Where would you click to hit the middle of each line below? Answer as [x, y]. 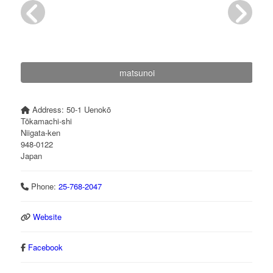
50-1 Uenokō [89, 109]
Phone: [45, 186]
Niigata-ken [40, 132]
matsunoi [137, 72]
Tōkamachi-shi [46, 121]
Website [48, 216]
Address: [50, 109]
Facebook [46, 247]
